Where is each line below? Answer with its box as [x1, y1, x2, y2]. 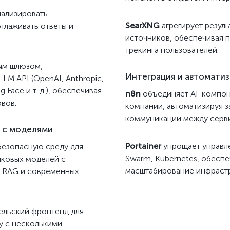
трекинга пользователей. [125, 45, 219, 55]
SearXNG [125, 21, 160, 30]
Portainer [125, 141, 161, 151]
